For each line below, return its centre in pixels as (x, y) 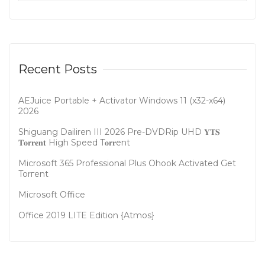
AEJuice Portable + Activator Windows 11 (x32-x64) (122, 100)
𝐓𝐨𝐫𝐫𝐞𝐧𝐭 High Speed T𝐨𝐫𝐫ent (74, 142)
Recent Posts (58, 69)
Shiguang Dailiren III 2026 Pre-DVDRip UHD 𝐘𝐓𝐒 (119, 132)
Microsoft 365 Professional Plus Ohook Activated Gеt (127, 163)
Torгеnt (33, 174)
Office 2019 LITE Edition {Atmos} (86, 215)
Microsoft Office (52, 194)
